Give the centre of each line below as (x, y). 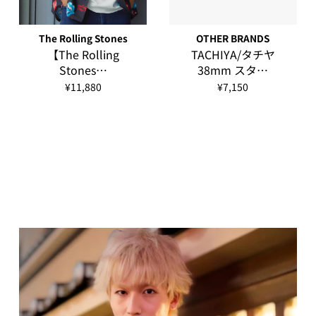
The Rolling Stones (83, 38)
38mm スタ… (233, 70)
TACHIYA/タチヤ (233, 54)
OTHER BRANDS (233, 38)
